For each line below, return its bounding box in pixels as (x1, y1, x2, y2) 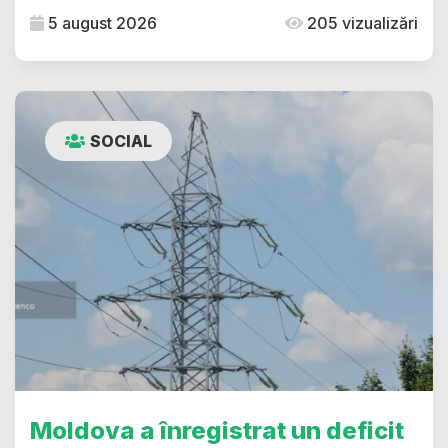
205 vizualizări (303, 12, 418, 33)
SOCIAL (90, 130, 152, 151)
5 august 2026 (44, 12, 157, 33)
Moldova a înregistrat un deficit (30, 415, 404, 445)
